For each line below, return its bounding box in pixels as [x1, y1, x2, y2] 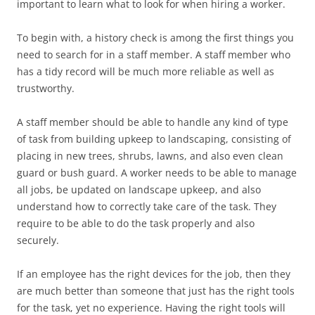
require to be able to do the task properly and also [17, 217, 255, 230]
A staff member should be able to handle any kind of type [17, 115, 288, 129]
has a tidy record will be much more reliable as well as [17, 65, 274, 78]
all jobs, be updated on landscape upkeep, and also [17, 183, 261, 196]
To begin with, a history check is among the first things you [17, 31, 294, 44]
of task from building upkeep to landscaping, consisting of [17, 132, 291, 146]
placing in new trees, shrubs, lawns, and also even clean [17, 149, 283, 162]
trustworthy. [17, 82, 75, 95]
